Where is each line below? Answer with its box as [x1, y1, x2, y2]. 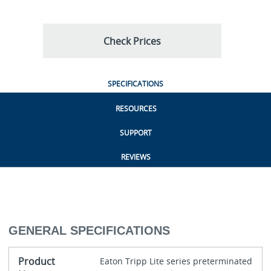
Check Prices [103, 34, 161, 48]
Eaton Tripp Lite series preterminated [99, 255, 252, 267]
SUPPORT [120, 128, 152, 139]
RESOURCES [115, 103, 157, 114]
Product [18, 254, 55, 268]
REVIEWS [121, 152, 151, 163]
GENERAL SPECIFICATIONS [8, 223, 170, 237]
